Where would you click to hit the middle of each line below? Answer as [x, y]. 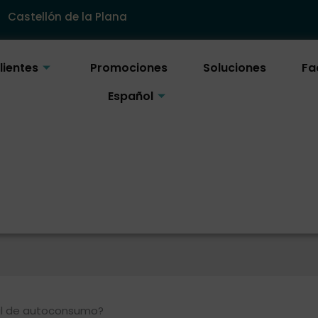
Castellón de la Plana [67, 17]
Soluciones [235, 68]
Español [131, 96]
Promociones [129, 68]
